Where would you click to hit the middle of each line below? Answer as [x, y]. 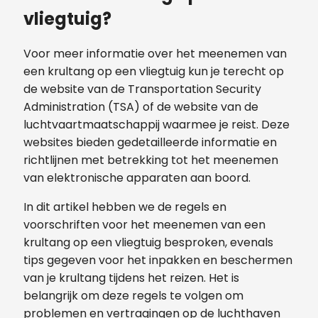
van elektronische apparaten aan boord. [137, 178]
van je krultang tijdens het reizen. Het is [131, 278]
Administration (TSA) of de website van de [141, 107]
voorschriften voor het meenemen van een [144, 225]
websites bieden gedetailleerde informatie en [150, 143]
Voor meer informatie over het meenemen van [155, 54]
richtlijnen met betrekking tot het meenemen [151, 160]
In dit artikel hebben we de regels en [125, 207]
